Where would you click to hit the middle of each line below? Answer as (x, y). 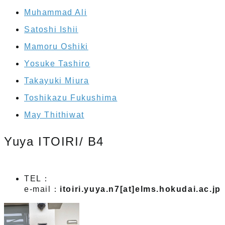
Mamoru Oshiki (56, 46)
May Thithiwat (54, 115)
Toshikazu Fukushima (71, 97)
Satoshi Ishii (51, 29)
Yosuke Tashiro (57, 63)
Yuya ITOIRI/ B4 (54, 141)
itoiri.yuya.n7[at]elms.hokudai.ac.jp (140, 189)
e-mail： (42, 189)
